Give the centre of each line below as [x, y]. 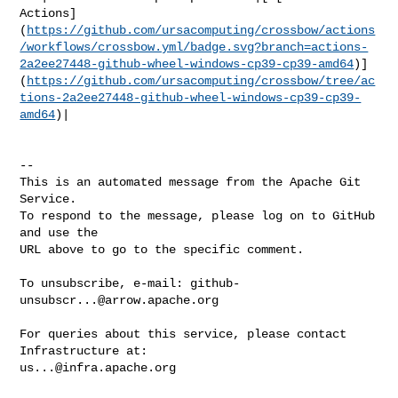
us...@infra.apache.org [98, 367]
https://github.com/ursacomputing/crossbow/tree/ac [201, 80]
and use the [59, 232]
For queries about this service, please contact [183, 334]
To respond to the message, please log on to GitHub [198, 215]
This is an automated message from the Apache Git [191, 182]
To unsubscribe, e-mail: [105, 283]
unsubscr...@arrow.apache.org [119, 300]
